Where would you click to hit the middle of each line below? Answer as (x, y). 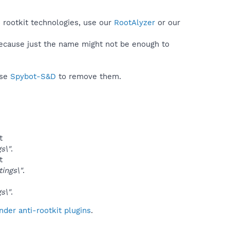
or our (168, 22)
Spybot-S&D (33, 76)
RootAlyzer (135, 22)
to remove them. (89, 76)
